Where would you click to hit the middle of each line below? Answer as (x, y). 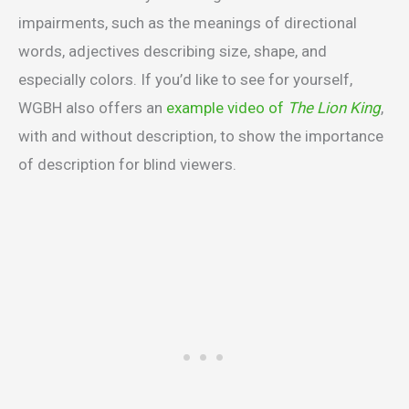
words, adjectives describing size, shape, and (173, 51)
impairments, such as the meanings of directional (188, 22)
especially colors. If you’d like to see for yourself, (185, 79)
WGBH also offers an (92, 107)
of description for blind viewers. (127, 164)
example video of (227, 107)
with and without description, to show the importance (201, 136)
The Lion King (334, 107)
